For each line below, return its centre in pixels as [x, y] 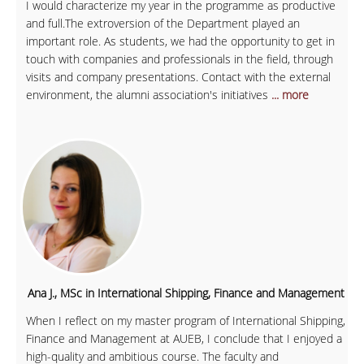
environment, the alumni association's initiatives [149, 95]
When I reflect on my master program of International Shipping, [186, 321]
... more [290, 95]
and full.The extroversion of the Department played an [163, 24]
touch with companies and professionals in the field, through [180, 59]
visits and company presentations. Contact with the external [178, 77]
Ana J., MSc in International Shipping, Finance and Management [186, 293]
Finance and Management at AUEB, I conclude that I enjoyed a [184, 339]
